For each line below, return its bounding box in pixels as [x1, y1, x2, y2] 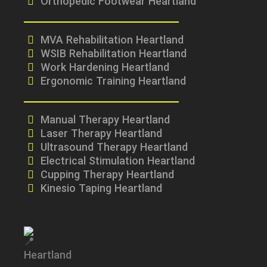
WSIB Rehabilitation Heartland [40, 46, 187, 63]
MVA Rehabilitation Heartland [40, 33, 184, 49]
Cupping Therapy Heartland [40, 167, 174, 184]
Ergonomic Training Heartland [40, 74, 186, 91]
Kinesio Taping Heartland [40, 181, 162, 198]
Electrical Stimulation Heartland [40, 154, 195, 170]
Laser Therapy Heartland [40, 126, 162, 143]
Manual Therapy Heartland [40, 113, 170, 129]
